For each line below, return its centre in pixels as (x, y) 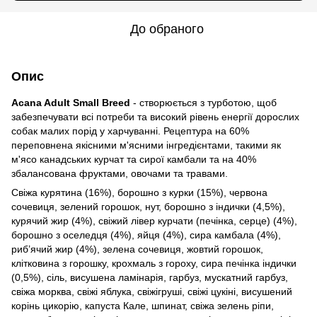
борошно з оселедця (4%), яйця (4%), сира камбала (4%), (146, 235)
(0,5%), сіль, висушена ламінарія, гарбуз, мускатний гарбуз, (150, 277)
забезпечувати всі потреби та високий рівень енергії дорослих (155, 116)
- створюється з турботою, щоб (203, 102)
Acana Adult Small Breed (71, 102)
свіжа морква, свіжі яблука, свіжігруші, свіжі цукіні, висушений (152, 291)
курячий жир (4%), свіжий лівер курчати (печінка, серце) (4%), (154, 220)
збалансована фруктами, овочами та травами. (120, 173)
